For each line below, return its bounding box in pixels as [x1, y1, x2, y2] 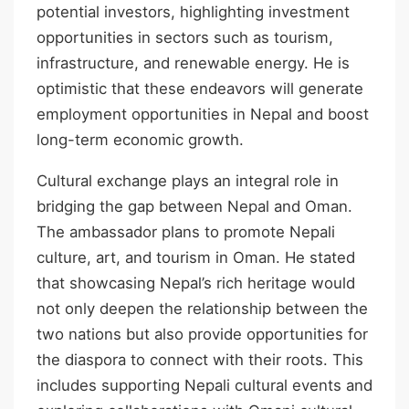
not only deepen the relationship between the [37, 299, 368, 318]
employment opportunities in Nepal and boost [37, 105, 369, 124]
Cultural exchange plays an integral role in [37, 171, 339, 190]
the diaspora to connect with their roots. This [37, 350, 363, 369]
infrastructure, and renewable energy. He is [37, 54, 350, 73]
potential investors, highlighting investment [37, 3, 350, 22]
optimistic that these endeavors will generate [37, 79, 363, 99]
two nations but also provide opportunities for [37, 324, 368, 343]
